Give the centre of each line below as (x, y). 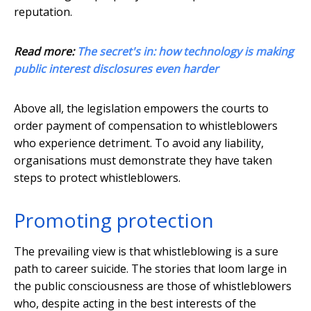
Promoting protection (114, 220)
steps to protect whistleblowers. (97, 178)
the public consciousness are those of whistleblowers (153, 286)
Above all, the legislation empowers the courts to (141, 109)
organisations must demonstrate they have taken (143, 161)
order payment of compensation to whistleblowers (146, 126)
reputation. (43, 12)
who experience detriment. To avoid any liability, (139, 143)
